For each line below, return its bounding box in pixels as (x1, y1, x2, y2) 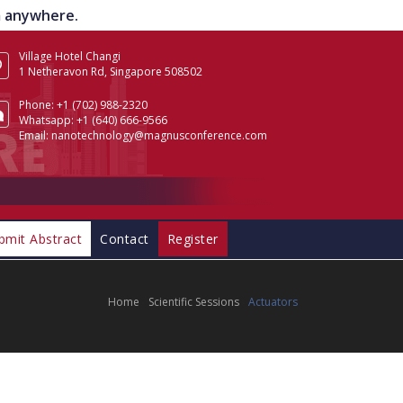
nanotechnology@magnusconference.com (51, 128, 267, 143)
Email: (19, 128, 49, 143)
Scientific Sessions (148, 294, 239, 309)
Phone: (19, 97, 57, 112)
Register (166, 230, 219, 247)
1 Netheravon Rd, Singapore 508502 (19, 64, 202, 79)
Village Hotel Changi (19, 49, 121, 64)
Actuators (248, 294, 298, 309)
